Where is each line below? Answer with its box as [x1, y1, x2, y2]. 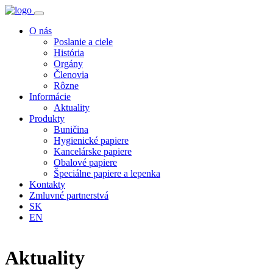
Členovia [54, 69, 88, 80]
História [54, 48, 84, 58]
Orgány [54, 58, 83, 69]
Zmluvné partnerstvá [29, 190, 108, 200]
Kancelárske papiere [54, 146, 132, 157]
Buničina [54, 124, 88, 135]
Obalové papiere [54, 157, 117, 168]
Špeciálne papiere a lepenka [54, 168, 160, 179]
